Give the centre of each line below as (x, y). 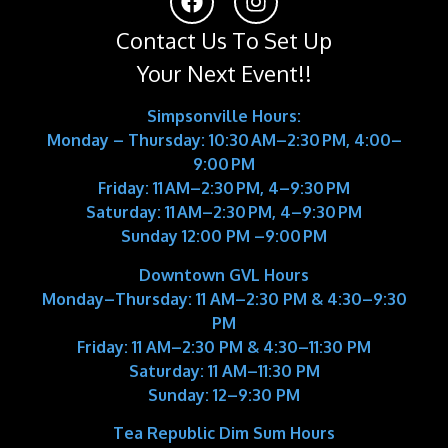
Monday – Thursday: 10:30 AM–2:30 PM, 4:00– (224, 140)
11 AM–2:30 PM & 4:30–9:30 (299, 298)
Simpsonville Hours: (224, 116)
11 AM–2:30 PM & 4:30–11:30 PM (249, 346)
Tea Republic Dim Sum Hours (224, 433)
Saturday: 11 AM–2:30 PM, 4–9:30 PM (224, 212)
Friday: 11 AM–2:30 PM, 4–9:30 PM (224, 188)
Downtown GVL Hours (224, 274)
